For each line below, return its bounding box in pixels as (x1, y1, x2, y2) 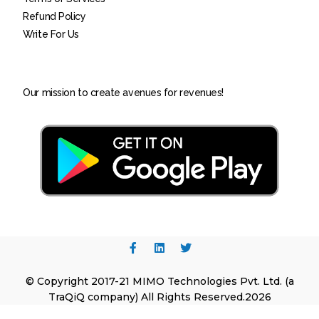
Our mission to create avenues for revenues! (23, 87, 224, 99)
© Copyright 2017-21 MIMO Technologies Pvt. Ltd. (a (25, 275, 294, 288)
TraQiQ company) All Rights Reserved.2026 (48, 291, 271, 304)
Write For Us (23, 28, 79, 41)
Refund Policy (23, 11, 86, 23)
